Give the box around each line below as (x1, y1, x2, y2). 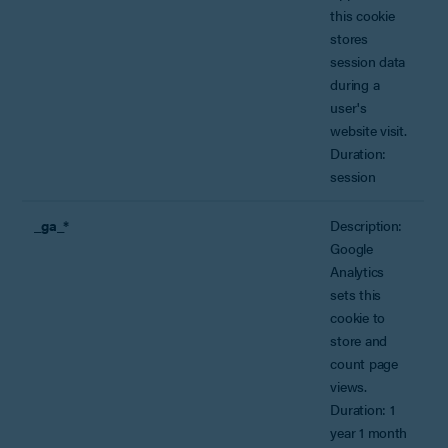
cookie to (330, 306, 385, 327)
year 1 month (330, 421, 408, 442)
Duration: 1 (330, 398, 395, 419)
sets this (330, 283, 381, 304)
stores (330, 27, 368, 48)
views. (330, 375, 367, 396)
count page (330, 352, 398, 373)
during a (330, 73, 380, 94)
